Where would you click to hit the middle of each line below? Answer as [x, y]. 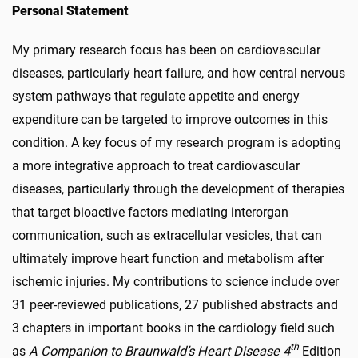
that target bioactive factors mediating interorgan [150, 212]
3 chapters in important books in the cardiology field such [173, 328]
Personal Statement [70, 10]
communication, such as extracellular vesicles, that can [167, 235]
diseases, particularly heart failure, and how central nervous [179, 73]
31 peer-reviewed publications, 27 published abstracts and [175, 304]
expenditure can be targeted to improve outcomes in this [170, 119]
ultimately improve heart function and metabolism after [168, 258]
